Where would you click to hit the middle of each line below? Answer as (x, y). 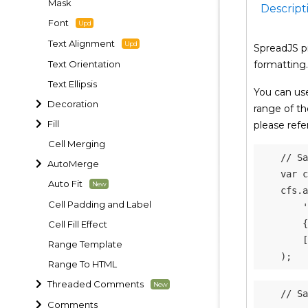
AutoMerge (74, 163)
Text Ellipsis (73, 84)
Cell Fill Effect (78, 224)
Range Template (85, 244)
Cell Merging (77, 143)
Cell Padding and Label (100, 204)
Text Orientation (84, 64)
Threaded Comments (96, 284)
